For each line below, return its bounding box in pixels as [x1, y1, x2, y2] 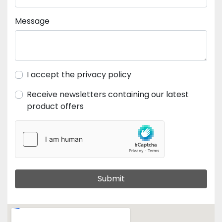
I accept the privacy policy [29, 68, 131, 80]
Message [22, 15, 50, 27]
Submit [97, 172, 125, 184]
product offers [27, 100, 84, 112]
